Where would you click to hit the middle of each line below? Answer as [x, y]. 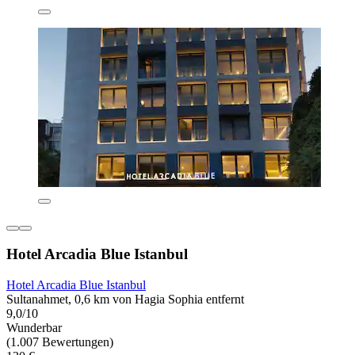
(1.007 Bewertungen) [60, 342]
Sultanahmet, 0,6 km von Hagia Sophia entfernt [125, 299]
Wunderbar [34, 327]
